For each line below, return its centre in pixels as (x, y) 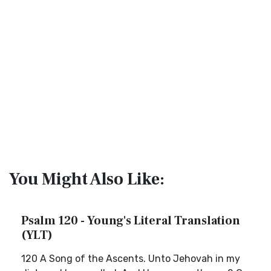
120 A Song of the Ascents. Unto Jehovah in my (131, 259)
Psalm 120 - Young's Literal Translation (131, 221)
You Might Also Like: (87, 179)
